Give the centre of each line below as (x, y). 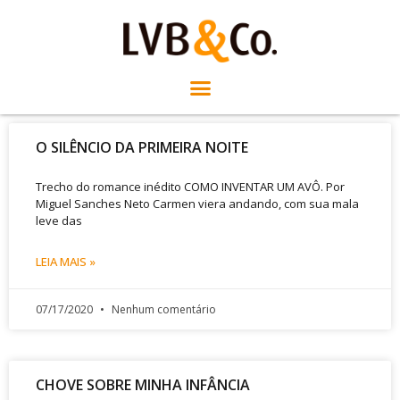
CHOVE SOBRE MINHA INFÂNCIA (143, 384)
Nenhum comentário (162, 309)
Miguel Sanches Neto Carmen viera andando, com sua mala (197, 203)
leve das (59, 220)
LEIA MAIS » (66, 261)
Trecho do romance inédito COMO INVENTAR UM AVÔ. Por (190, 186)
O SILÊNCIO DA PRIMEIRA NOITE (142, 147)
